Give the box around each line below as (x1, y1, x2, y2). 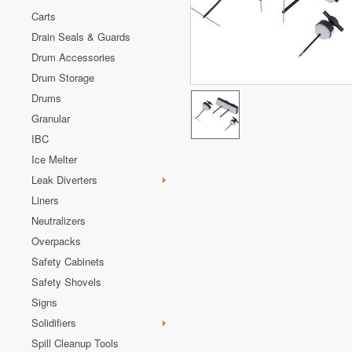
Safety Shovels (31, 274, 101, 289)
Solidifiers (31, 315, 76, 330)
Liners (31, 192, 59, 207)
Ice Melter (31, 152, 77, 167)
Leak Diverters (31, 172, 97, 187)
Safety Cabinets (31, 254, 104, 269)
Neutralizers (31, 213, 86, 228)
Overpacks (31, 233, 81, 248)
